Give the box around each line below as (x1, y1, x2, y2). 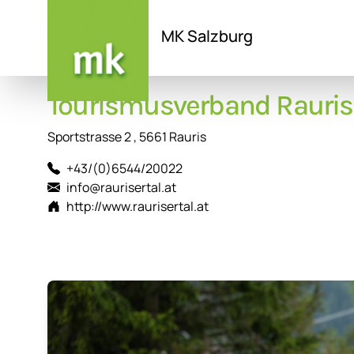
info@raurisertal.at (66, 179, 176, 197)
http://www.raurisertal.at (66, 198, 209, 216)
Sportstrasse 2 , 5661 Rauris (47, 128, 206, 146)
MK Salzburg (161, 25, 253, 47)
